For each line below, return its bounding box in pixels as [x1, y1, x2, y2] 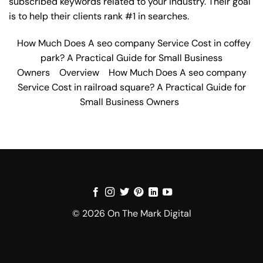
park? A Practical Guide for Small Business [41, 51, 222, 64]
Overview [59, 66, 99, 79]
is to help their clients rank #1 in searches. [9, 9, 189, 22]
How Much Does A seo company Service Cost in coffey [17, 36, 251, 49]
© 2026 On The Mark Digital [72, 207, 191, 220]
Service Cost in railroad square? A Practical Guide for [17, 80, 246, 93]
